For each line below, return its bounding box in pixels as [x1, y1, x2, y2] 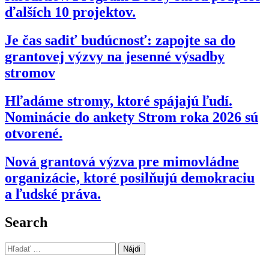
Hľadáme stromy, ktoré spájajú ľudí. [5, 93, 232, 109]
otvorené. [5, 125, 62, 142]
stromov [5, 65, 55, 81]
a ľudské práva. [5, 186, 101, 202]
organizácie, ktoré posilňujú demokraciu [5, 170, 255, 186]
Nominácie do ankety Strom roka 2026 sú [5, 109, 258, 125]
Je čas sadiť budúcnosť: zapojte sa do [5, 32, 235, 49]
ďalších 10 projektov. [5, 4, 136, 20]
